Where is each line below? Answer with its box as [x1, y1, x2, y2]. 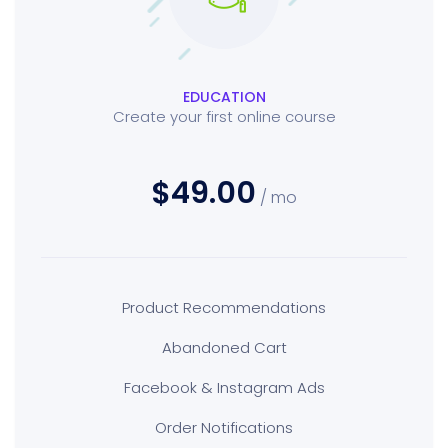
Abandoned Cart [161, 337, 287, 358]
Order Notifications [155, 417, 293, 438]
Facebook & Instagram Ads [123, 377, 325, 398]
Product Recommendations [122, 297, 326, 318]
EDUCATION [182, 87, 266, 107]
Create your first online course [112, 106, 336, 127]
